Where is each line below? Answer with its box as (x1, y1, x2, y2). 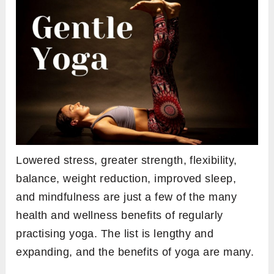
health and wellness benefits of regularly (16, 209, 223, 222)
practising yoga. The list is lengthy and (16, 228, 214, 240)
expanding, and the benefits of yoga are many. (16, 246, 254, 259)
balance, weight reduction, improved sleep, (16, 172, 237, 185)
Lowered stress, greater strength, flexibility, (16, 154, 237, 167)
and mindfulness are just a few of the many (16, 191, 237, 204)
